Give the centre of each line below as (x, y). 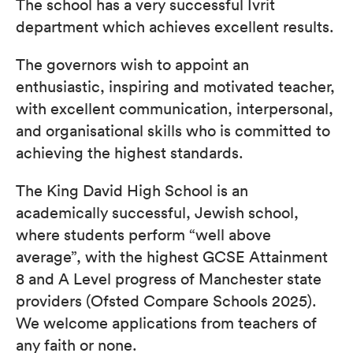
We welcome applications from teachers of (166, 322)
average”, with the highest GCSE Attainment (172, 256)
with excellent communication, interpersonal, (175, 108)
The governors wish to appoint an (132, 64)
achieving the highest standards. (130, 152)
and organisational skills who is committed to (173, 130)
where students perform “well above (143, 234)
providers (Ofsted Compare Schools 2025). (166, 300)
